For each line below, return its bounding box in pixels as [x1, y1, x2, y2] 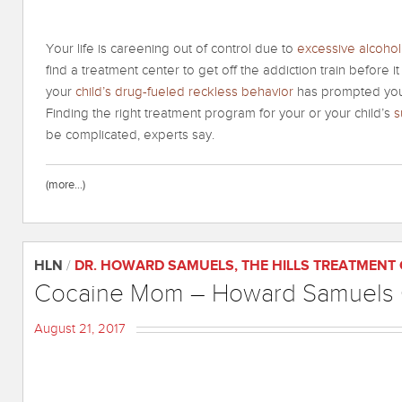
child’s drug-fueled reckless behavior [75, 84, 293, 100]
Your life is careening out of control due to [46, 41, 297, 57]
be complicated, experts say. [46, 127, 214, 144]
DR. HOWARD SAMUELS [74, 258, 234, 275]
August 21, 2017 [34, 321, 126, 337]
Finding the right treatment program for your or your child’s [46, 106, 394, 122]
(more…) [46, 178, 85, 193]
